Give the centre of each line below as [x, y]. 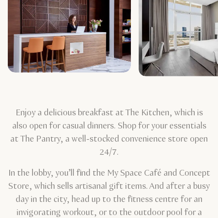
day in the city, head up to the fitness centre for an [109, 199]
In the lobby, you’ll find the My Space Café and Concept [109, 173]
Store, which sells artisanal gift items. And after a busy [109, 186]
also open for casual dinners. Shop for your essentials [109, 126]
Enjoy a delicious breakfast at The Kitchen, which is [109, 113]
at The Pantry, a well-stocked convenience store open [109, 139]
